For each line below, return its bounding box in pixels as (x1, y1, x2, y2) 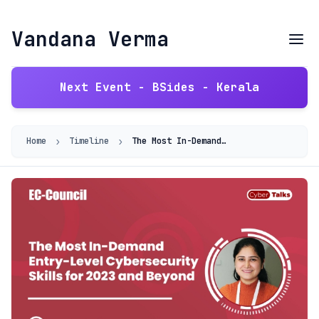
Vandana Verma (11, 26, 169, 52)
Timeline (69, 135, 109, 147)
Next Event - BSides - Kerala (60, 80, 259, 95)
